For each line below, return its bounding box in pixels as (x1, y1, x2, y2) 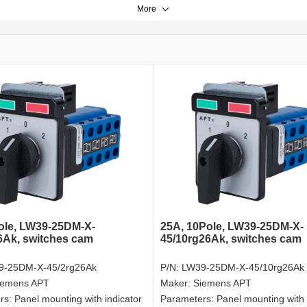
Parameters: (160, 293, 217, 305)
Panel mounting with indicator (14, 293, 142, 305)
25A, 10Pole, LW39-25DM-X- (160, 221, 304, 233)
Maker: (160, 278, 193, 289)
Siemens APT (193, 278, 251, 289)
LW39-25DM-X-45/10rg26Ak (182, 262, 304, 273)
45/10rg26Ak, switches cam (160, 233, 302, 245)
